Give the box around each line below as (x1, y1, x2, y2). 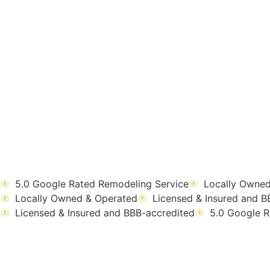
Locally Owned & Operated (15, 192, 137, 204)
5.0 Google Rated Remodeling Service (15, 178, 189, 190)
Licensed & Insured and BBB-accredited (15, 207, 195, 219)
